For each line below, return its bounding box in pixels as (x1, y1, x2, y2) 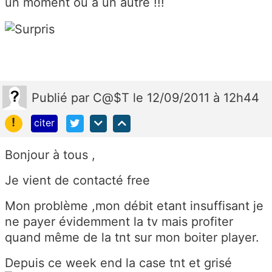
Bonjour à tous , (5, 147, 95, 162)
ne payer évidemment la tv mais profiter (5, 214, 233, 229)
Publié (32, 90, 71, 105)
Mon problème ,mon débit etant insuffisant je (5, 198, 263, 213)
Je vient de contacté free (5, 172, 154, 188)
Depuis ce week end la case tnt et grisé (5, 255, 236, 270)
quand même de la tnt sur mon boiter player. (5, 229, 259, 245)
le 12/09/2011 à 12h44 (133, 90, 259, 105)
